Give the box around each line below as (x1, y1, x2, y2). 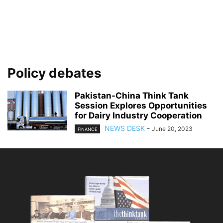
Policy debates (7, 65, 102, 81)
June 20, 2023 (152, 125, 193, 132)
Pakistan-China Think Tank (75, 91, 189, 101)
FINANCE (78, 126, 97, 132)
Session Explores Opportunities (75, 101, 207, 111)
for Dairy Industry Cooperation (75, 111, 202, 120)
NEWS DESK (105, 124, 145, 132)
